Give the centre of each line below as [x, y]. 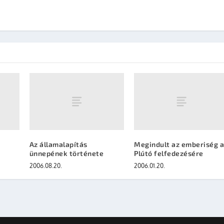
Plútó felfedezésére [169, 153]
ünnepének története [66, 153]
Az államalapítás [58, 144]
